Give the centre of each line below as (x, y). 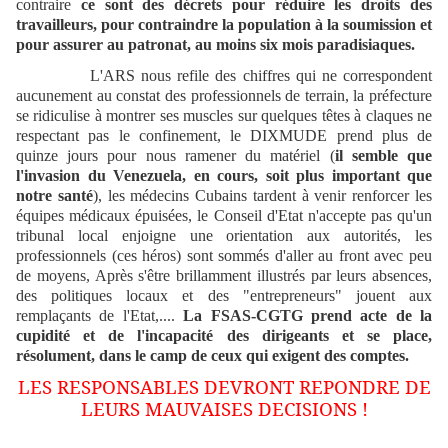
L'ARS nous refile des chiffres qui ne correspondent (224, 76)
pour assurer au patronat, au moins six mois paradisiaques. (215, 45)
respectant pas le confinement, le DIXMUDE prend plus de (224, 136)
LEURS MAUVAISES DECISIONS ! (224, 408)
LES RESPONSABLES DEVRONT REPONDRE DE (224, 386)
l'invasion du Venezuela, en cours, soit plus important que (224, 176)
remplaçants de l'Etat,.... (100, 316)
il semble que (383, 156)
